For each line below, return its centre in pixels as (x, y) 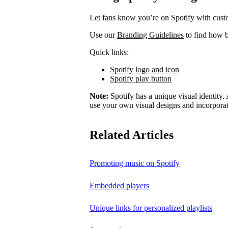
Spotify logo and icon (145, 70)
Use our (103, 35)
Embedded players (119, 186)
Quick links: (109, 52)
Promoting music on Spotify (135, 163)
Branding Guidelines (150, 35)
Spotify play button (141, 79)
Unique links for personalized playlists (151, 208)
